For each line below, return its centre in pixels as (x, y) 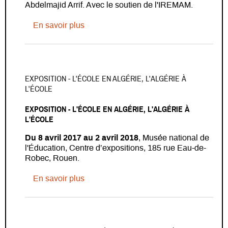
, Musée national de (174, 138)
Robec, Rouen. (53, 158)
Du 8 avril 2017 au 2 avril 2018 (82, 138)
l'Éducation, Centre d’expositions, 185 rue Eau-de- (116, 148)
